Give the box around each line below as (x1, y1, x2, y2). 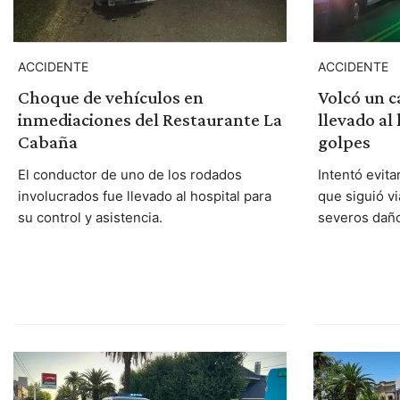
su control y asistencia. (17, 209, 162, 227)
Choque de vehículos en (17, 87, 204, 109)
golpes (317, 131, 371, 154)
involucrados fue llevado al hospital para (17, 187, 271, 205)
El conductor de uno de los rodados (17, 166, 242, 184)
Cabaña (17, 131, 78, 154)
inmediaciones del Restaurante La (17, 109, 282, 131)
